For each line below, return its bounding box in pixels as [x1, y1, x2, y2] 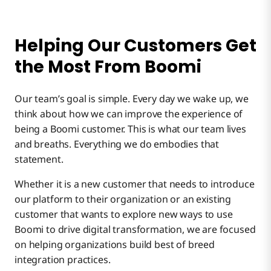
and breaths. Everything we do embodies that [15, 137, 220, 151]
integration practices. [15, 252, 111, 266]
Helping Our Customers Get [15, 33, 256, 57]
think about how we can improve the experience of [15, 106, 243, 120]
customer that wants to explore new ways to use [15, 207, 233, 221]
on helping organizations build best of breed [15, 237, 215, 251]
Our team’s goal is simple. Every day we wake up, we [15, 91, 249, 105]
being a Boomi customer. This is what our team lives [15, 122, 246, 135]
